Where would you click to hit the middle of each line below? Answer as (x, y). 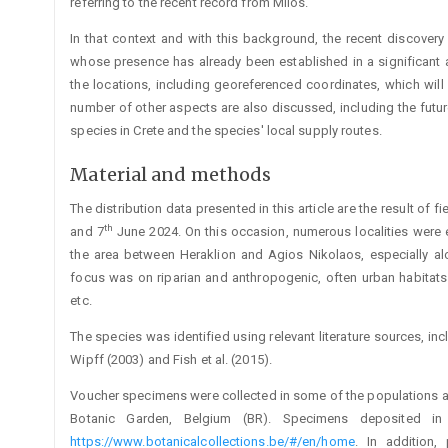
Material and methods (171, 175)
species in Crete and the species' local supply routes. (226, 131)
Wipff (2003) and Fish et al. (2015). (171, 359)
